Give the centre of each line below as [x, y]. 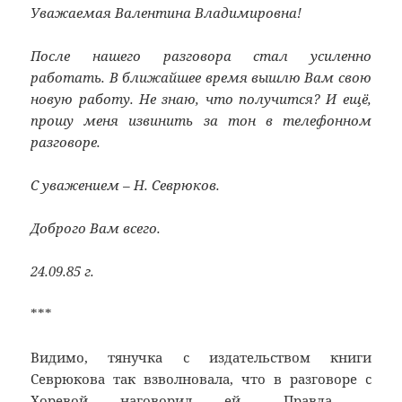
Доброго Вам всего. [96, 228]
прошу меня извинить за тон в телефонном [201, 121]
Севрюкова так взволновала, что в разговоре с [201, 379]
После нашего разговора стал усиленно [201, 56]
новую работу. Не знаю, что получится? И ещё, [201, 99]
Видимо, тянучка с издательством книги [201, 358]
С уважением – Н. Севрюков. [126, 185]
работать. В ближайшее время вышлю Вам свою [201, 78]
